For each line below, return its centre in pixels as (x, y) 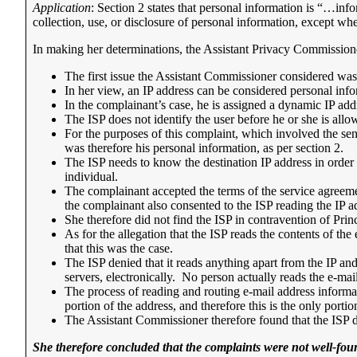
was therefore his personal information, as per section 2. (206, 148)
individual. (93, 177)
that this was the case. (120, 249)
